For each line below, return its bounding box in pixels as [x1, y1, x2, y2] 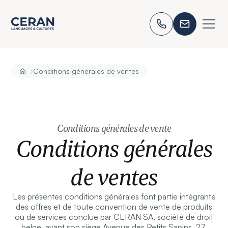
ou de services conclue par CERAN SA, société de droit [15, 212, 213, 222]
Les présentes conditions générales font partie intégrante [12, 191, 216, 202]
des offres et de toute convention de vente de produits [16, 202, 212, 212]
